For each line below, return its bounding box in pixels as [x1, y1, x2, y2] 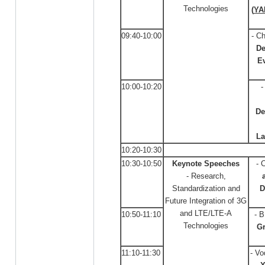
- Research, [186, 172, 226, 180]
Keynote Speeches [172, 159, 240, 168]
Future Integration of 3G [165, 196, 247, 205]
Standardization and [172, 184, 240, 193]
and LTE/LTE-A [180, 209, 232, 218]
